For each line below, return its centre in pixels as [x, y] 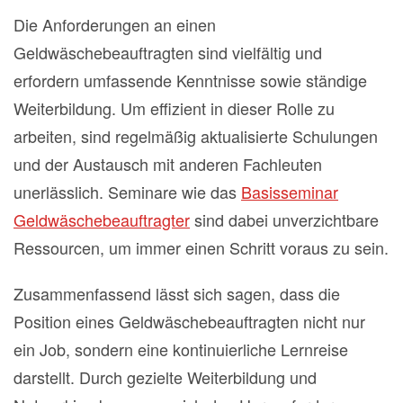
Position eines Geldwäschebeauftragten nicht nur [189, 322]
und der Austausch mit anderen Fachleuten [168, 164]
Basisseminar [290, 192]
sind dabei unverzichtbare [284, 220]
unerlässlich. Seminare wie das [127, 192]
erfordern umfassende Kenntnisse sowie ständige [190, 81]
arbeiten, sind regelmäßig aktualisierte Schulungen [196, 136]
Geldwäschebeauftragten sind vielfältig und [168, 53]
